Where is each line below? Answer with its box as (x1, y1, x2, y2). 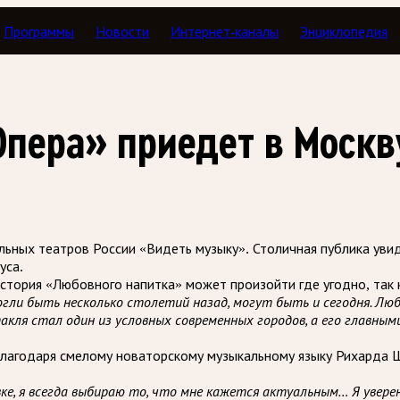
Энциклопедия (300, 23, 388, 39)
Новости (96, 23, 150, 39)
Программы (4, 23, 75, 39)
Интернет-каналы (171, 23, 279, 39)
